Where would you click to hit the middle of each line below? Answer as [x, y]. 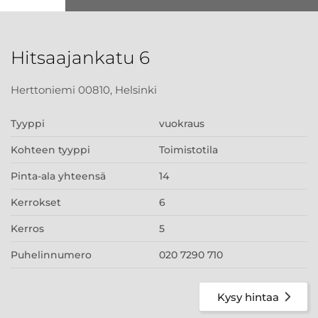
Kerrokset [36, 202]
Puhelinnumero [51, 255]
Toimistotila [188, 150]
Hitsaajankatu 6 [80, 57]
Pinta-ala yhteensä [58, 176]
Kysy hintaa [248, 297]
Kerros [27, 229]
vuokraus [182, 124]
